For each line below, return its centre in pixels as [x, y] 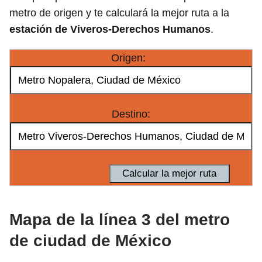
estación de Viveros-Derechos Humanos [110, 29]
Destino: [131, 114]
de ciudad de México [90, 241]
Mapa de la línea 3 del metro [120, 220]
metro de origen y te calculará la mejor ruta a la [119, 13]
